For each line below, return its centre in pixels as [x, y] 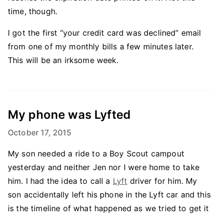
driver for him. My [162, 181]
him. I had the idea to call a [60, 181]
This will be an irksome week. [63, 60]
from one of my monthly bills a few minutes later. [101, 46]
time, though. [33, 11]
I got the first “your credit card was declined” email [105, 33]
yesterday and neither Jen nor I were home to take [104, 167]
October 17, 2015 [40, 132]
